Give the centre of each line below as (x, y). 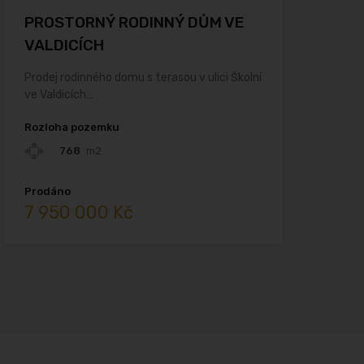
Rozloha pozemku (71, 128)
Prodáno (47, 192)
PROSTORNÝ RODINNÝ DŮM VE (134, 23)
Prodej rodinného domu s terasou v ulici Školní (143, 78)
